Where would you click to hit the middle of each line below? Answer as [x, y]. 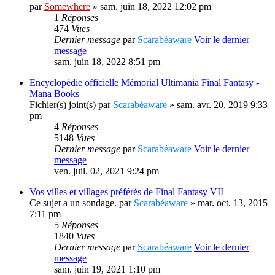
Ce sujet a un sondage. [73, 203]
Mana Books [54, 94]
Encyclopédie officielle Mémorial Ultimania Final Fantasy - [144, 83]
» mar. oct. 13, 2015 [228, 203]
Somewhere [67, 6]
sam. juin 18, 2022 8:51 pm [107, 62]
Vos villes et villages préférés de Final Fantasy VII [126, 192]
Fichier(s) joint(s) [63, 105]
